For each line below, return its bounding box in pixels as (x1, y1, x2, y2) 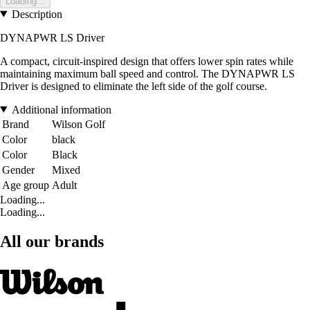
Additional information (11, 103, 111, 116)
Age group (2, 179, 49, 191)
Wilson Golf (52, 118, 105, 130)
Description (11, 8, 62, 20)
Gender (2, 163, 35, 176)
